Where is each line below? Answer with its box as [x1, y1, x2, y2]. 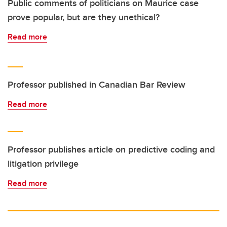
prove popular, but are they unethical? [8, 11, 160, 24]
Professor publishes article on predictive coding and [8, 143, 215, 157]
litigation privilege [8, 157, 79, 171]
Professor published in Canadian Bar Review [8, 78, 185, 92]
